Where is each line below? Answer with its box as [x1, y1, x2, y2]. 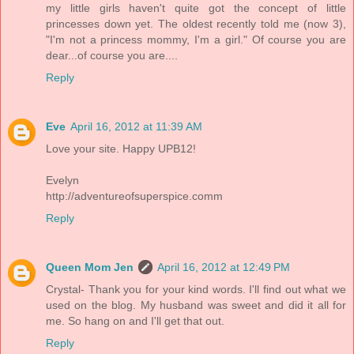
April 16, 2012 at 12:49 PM [157, 260, 290, 273]
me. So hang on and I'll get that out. [46, 314, 224, 327]
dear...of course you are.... [46, 49, 178, 62]
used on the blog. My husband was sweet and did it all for [46, 298, 346, 311]
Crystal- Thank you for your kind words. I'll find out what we [46, 282, 346, 296]
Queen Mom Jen [46, 260, 134, 273]
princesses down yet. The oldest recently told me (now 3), [46, 17, 346, 31]
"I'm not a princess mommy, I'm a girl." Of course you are [46, 33, 346, 47]
